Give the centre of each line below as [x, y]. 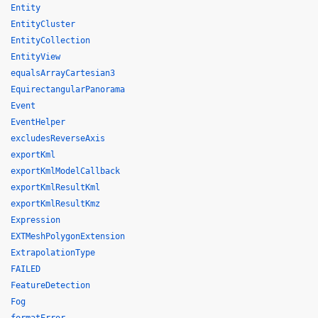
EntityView [35, 57]
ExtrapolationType [53, 253]
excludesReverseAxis [58, 138]
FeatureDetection [50, 285]
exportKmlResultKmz [55, 204]
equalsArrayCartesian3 [63, 73]
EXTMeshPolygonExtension [68, 236]
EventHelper [38, 122]
